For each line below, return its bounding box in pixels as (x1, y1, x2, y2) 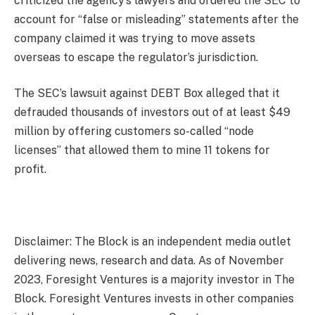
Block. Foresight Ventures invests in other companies (14, 292, 294, 306)
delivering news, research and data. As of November (14, 254, 284, 268)
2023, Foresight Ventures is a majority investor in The (14, 273, 295, 287)
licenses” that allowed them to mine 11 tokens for (14, 143, 270, 157)
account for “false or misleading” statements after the (14, 12, 299, 26)
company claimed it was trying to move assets (14, 31, 255, 45)
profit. (14, 162, 46, 176)
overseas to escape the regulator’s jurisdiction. (14, 50, 258, 64)
